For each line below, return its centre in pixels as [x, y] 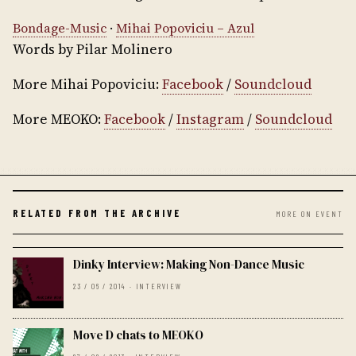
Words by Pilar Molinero [93, 49]
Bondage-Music [60, 28]
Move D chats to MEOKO [138, 335]
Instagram [210, 119]
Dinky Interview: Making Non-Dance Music [189, 264]
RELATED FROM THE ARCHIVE [97, 213]
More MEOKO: [58, 119]
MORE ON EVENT [310, 213]
